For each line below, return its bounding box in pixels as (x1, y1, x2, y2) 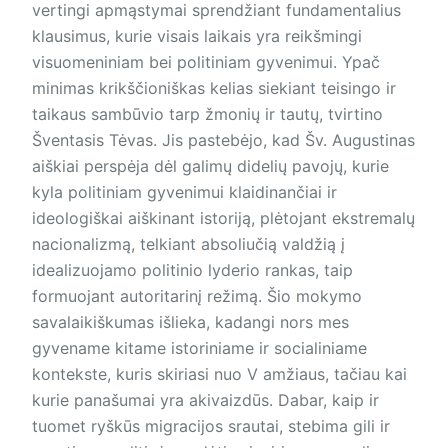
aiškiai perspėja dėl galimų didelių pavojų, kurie (32, 156, 389, 177)
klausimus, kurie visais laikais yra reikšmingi (32, 26, 362, 47)
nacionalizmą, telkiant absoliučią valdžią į (32, 234, 345, 255)
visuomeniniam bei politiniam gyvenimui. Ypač (32, 52, 380, 73)
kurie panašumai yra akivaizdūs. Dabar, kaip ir (32, 390, 379, 411)
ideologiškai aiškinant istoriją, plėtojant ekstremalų (32, 208, 415, 229)
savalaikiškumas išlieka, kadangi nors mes (32, 312, 349, 333)
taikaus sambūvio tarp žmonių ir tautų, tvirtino (32, 104, 383, 125)
